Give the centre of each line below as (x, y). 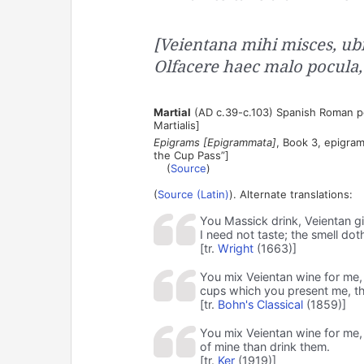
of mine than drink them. (264, 346)
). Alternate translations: (290, 194)
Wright (235, 248)
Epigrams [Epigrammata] (214, 142)
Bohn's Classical (260, 304)
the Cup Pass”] (191, 155)
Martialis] (176, 125)
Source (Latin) (193, 194)
